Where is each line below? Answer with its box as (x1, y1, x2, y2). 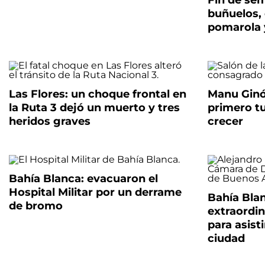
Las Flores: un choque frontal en (9, 88, 186, 101)
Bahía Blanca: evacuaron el (9, 172, 158, 186)
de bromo (9, 199, 63, 213)
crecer (207, 115, 243, 128)
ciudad (207, 232, 245, 245)
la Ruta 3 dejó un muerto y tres (9, 101, 180, 115)
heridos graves (9, 115, 91, 128)
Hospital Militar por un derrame (9, 186, 182, 199)
